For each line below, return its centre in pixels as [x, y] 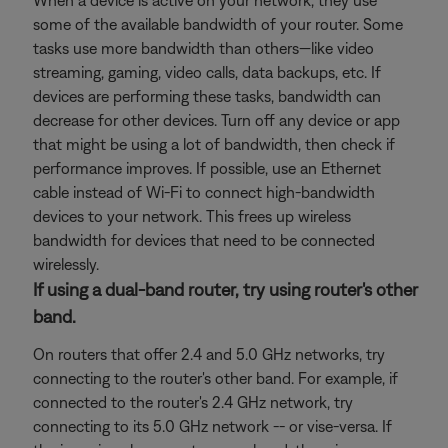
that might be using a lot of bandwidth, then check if [214, 144]
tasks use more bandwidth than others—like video [203, 48]
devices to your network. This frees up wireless [192, 216]
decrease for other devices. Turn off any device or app [216, 120]
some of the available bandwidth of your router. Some [218, 24]
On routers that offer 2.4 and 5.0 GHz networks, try [209, 354]
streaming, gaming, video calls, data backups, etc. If [207, 72]
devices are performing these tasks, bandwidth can [207, 96]
